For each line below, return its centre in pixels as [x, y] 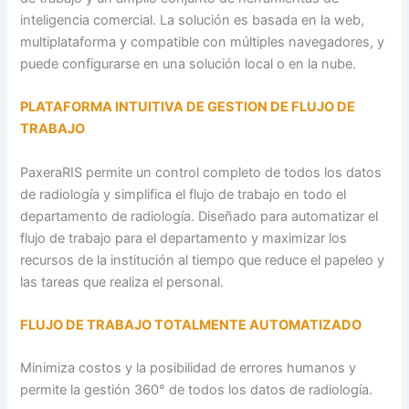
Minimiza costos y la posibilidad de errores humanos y [189, 368]
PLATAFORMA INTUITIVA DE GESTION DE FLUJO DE [188, 107]
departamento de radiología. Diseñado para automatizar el [199, 216]
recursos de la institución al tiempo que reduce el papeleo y [203, 260]
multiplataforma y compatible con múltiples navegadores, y [203, 42]
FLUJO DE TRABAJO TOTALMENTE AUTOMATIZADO [191, 325]
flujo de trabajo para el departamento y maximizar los [184, 238]
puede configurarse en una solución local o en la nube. [189, 63]
